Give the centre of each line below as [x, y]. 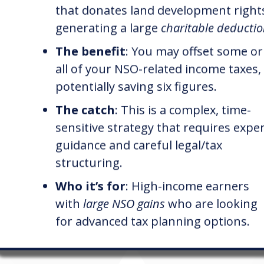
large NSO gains [124, 204]
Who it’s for [91, 186]
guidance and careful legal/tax [139, 145]
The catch [85, 110]
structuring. [89, 163]
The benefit [91, 51]
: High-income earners [188, 186]
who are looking [212, 204]
